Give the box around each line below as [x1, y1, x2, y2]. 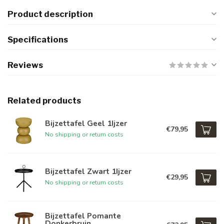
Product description [7, 9, 93, 19]
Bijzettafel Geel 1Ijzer [45, 118, 127, 128]
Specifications [7, 34, 68, 44]
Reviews [7, 60, 43, 70]
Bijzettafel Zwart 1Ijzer [45, 166, 131, 176]
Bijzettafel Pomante [45, 210, 121, 221]
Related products [7, 95, 81, 105]
